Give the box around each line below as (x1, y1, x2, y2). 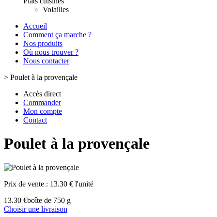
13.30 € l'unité (50, 179, 93, 188)
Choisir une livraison (4, 204, 67, 213)
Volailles (43, 5, 69, 14)
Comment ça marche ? (23, 31, 92, 39)
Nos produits (23, 39, 62, 47)
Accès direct (23, 90, 61, 98)
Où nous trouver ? (23, 48, 78, 56)
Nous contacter (23, 57, 69, 65)
